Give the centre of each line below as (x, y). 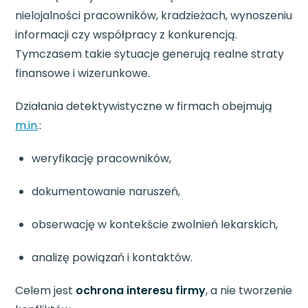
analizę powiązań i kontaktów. (112, 258)
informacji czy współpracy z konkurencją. (126, 35)
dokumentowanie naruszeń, (106, 192)
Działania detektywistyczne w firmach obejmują (144, 107)
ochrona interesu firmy (141, 291)
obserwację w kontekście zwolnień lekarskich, (155, 225)
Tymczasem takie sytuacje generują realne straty (150, 54)
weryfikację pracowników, (102, 159)
